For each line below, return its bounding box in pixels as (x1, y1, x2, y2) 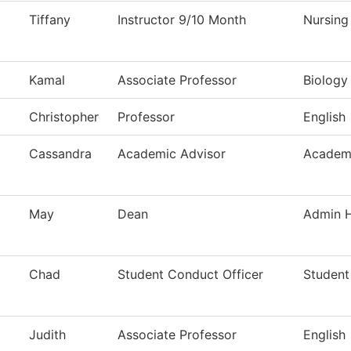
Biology (303, 72, 348, 89)
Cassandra (29, 146, 92, 162)
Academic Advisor (118, 146, 226, 162)
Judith (29, 327, 66, 343)
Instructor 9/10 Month (118, 12, 246, 28)
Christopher (29, 109, 99, 125)
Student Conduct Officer (118, 266, 263, 283)
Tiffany (29, 12, 71, 28)
